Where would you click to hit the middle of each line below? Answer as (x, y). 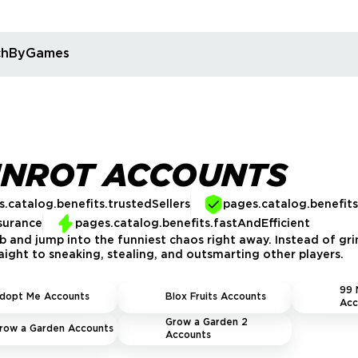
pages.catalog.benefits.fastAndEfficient (193, 224)
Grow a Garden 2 (207, 322)
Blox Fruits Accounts (216, 297)
